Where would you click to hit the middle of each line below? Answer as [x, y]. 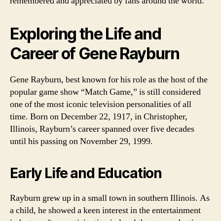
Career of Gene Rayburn [95, 53]
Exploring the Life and [86, 34]
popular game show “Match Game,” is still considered [105, 92]
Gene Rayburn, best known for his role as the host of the [109, 79]
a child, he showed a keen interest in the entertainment [105, 210]
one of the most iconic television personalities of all [101, 104]
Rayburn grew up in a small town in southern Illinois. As [110, 198]
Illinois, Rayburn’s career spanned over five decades [102, 129]
